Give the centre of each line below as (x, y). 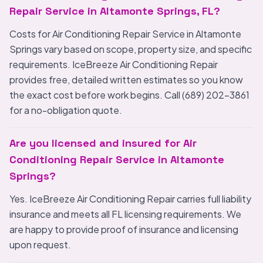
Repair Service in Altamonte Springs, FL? (115, 11)
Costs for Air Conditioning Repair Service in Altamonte (125, 34)
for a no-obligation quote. (66, 110)
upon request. (40, 245)
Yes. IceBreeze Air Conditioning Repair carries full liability (130, 199)
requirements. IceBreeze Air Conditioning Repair (114, 64)
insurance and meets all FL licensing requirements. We (125, 214)
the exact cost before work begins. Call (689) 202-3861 (129, 95)
